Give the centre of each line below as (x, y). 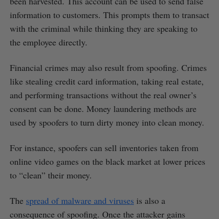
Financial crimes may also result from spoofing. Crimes (108, 67)
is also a (150, 200)
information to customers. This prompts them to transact (109, 14)
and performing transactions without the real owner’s (103, 95)
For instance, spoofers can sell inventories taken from (104, 147)
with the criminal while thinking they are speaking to (104, 28)
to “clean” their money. (51, 175)
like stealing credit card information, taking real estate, (107, 81)
